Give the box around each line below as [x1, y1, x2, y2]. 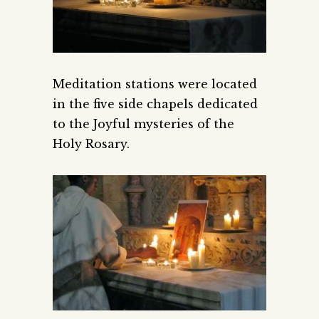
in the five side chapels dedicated [53, 96, 258, 111]
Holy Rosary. [53, 136, 130, 151]
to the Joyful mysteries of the [53, 116, 234, 131]
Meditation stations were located [53, 76, 257, 91]
